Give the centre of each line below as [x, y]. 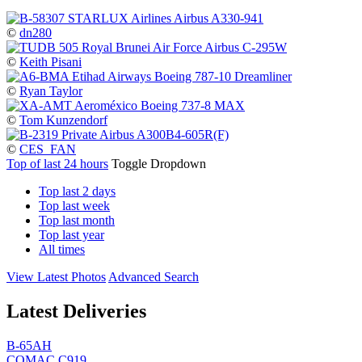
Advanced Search [154, 276]
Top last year [72, 234]
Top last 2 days [77, 191]
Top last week [74, 205]
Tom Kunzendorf [63, 120]
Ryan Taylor [51, 90]
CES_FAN [48, 149]
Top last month [77, 220]
